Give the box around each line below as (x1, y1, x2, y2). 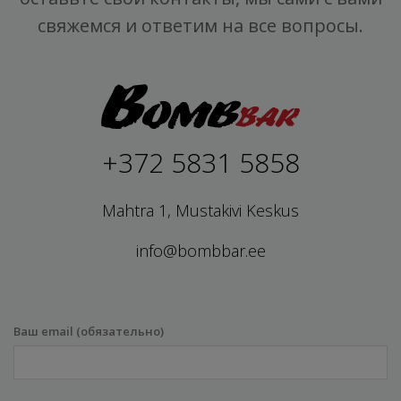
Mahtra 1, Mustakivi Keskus (102, 200, 299, 222)
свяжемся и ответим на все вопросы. (38, 13, 363, 38)
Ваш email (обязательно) (13, 323, 164, 340)
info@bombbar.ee (135, 240, 266, 262)
